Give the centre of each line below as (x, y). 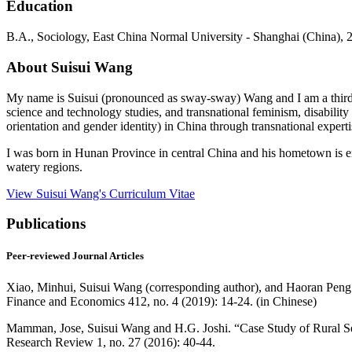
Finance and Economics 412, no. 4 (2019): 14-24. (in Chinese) (161, 301)
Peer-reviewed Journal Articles (75, 256)
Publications (46, 224)
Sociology (62, 37)
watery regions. (44, 167)
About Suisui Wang (70, 67)
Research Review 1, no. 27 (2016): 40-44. (111, 342)
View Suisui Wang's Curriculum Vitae (101, 193)
